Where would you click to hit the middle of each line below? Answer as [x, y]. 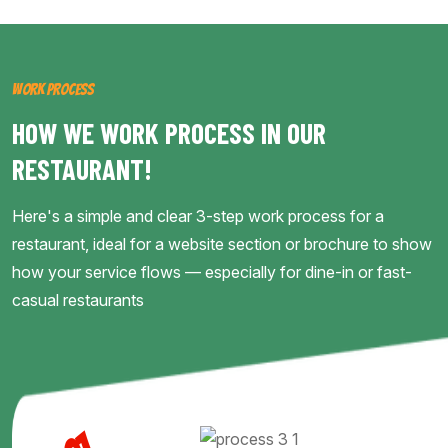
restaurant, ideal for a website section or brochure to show [222, 244]
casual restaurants [78, 300]
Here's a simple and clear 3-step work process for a [198, 216]
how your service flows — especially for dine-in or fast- [212, 272]
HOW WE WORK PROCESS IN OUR [169, 133]
